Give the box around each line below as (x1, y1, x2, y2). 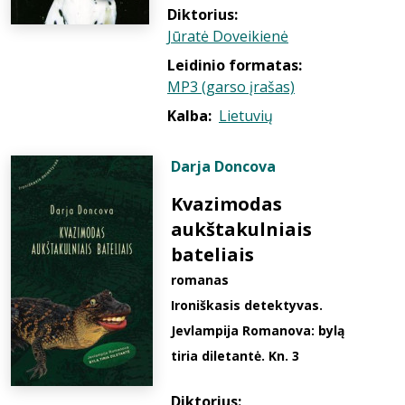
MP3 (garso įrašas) (167, 77, 295, 97)
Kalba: (167, 106, 212, 126)
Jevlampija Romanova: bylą (171, 322, 344, 339)
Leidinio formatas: (167, 55, 302, 75)
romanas (171, 271, 229, 288)
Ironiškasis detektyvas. (171, 297, 323, 314)
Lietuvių (219, 106, 273, 126)
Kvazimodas (171, 192, 282, 216)
